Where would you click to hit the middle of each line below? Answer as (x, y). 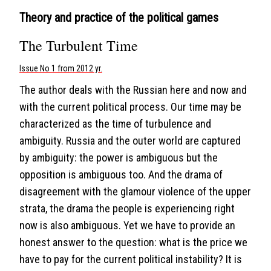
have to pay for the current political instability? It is (131, 259)
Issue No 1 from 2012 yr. (61, 68)
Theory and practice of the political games (119, 18)
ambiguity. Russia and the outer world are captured (130, 141)
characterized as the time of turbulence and (115, 124)
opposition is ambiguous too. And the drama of (121, 175)
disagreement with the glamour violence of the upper (135, 191)
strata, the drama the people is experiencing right (127, 208)
